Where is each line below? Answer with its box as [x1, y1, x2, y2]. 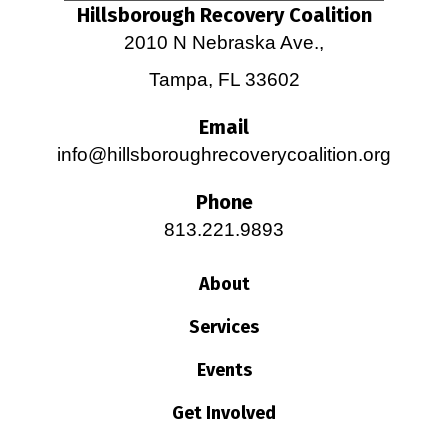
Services [189, 315, 259, 338]
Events [196, 358, 252, 381]
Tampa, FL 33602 [148, 68, 300, 90]
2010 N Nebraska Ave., [124, 31, 324, 53]
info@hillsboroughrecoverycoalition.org [57, 143, 391, 165]
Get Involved [172, 401, 276, 424]
